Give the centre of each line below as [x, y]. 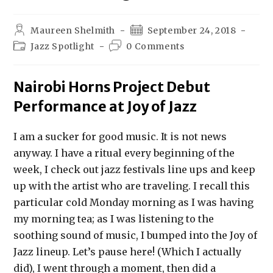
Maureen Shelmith [73, 31]
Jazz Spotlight [62, 47]
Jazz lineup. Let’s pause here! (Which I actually [128, 252]
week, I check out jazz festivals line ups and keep [135, 170]
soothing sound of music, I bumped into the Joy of [136, 236]
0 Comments [155, 47]
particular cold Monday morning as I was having [134, 203]
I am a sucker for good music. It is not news [120, 137]
